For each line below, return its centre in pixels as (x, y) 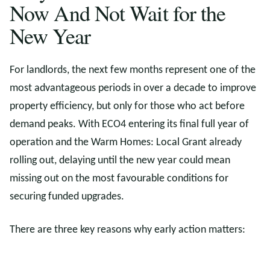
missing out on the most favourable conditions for (119, 179)
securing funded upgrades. (67, 197)
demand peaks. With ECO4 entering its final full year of (129, 124)
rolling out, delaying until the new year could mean (120, 161)
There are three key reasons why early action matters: (127, 230)
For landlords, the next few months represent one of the (133, 70)
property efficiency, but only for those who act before (127, 106)
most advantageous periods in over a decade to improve (133, 88)
